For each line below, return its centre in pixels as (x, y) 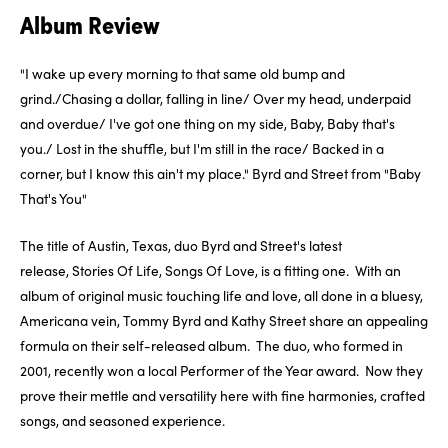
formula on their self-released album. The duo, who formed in (211, 345)
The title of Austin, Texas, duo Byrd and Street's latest (181, 245)
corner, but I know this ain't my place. (132, 173)
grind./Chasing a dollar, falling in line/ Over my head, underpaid (215, 98)
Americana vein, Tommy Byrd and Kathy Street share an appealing (224, 320)
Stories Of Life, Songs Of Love (163, 270)
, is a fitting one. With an (328, 270)
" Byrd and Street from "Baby (332, 173)
